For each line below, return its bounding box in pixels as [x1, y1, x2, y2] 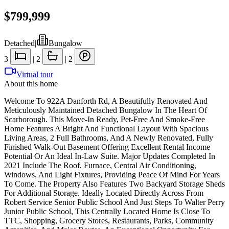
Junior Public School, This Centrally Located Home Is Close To [4, 207, 210, 216]
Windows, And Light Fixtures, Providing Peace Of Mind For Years [4, 170, 220, 179]
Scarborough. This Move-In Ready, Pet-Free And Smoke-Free [4, 114, 205, 124]
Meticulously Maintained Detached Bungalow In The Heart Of [4, 105, 207, 114]
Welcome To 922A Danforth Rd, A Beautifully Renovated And [4, 96, 208, 105]
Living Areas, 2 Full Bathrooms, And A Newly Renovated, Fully [4, 133, 213, 142]
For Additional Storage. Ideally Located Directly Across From [4, 188, 203, 197]
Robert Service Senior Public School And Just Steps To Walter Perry [4, 197, 225, 207]
